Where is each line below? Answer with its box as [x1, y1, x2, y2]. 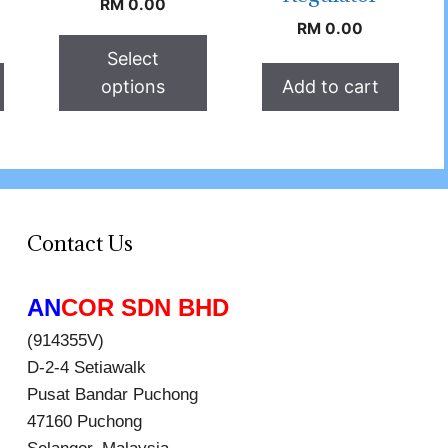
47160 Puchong [26, 412, 142, 432]
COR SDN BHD [60, 294, 229, 322]
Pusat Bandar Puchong [26, 385, 198, 405]
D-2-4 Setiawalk [26, 358, 146, 378]
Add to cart [281, 76, 379, 98]
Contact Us [26, 230, 133, 258]
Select [106, 48, 159, 70]
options [100, 76, 165, 98]
